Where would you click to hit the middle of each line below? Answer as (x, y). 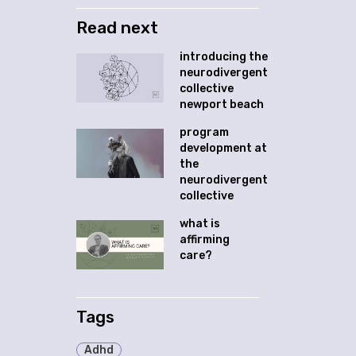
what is (200, 224)
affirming (205, 240)
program (204, 132)
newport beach (222, 104)
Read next (117, 27)
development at (223, 148)
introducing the (224, 57)
